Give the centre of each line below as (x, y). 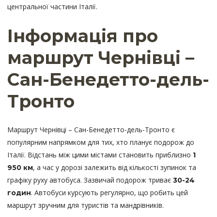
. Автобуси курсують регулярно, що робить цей (109, 193)
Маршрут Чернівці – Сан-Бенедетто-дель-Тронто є (91, 130)
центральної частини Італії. (52, 7)
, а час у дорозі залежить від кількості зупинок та (115, 168)
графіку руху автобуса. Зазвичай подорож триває (90, 180)
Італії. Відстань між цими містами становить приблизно (100, 155)
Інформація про (83, 36)
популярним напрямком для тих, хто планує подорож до (101, 142)
